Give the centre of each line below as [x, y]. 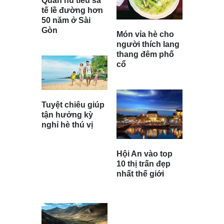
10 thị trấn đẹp [143, 163]
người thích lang [148, 44]
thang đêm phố [145, 54]
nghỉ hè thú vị [67, 124]
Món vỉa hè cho [145, 34]
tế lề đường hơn [72, 10]
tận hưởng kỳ [67, 114]
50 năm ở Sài [66, 20]
